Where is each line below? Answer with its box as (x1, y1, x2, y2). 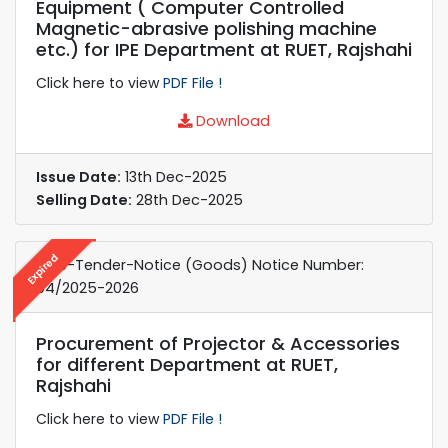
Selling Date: (36, 189, 132, 210)
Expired (23, 249, 62, 288)
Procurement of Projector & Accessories (36, 330, 400, 356)
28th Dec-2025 (132, 189, 243, 210)
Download (192, 110, 270, 131)
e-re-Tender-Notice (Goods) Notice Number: (36, 254, 364, 275)
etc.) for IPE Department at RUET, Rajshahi (36, 36, 412, 62)
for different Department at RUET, (36, 351, 338, 377)
